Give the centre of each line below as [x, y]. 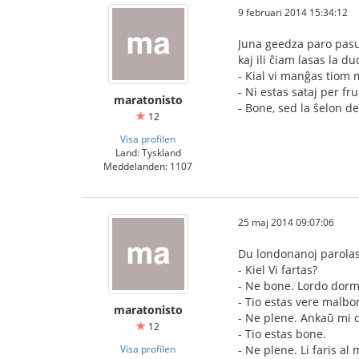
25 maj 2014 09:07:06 [286, 222]
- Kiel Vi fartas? [278, 270]
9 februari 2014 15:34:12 [293, 12]
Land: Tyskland [148, 152]
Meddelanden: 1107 [148, 166]
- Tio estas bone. [282, 334]
